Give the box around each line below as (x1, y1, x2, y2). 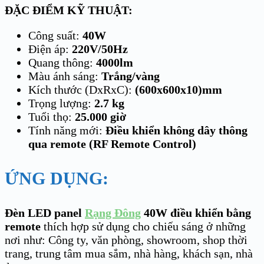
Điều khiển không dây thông (105, 123, 247, 137)
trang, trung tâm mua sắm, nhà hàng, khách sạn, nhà (5, 246, 253, 260)
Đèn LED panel (5, 206, 85, 219)
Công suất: (28, 28, 82, 42)
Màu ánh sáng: (28, 69, 98, 82)
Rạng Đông (85, 206, 141, 219)
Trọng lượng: (28, 96, 94, 110)
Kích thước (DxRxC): (28, 82, 135, 96)
